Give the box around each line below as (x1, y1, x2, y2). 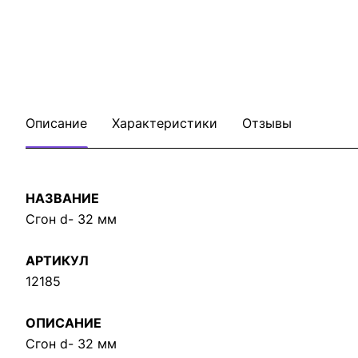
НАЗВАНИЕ (26, 190, 99, 206)
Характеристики (112, 115, 217, 131)
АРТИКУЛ (26, 253, 89, 268)
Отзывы (242, 115, 292, 131)
